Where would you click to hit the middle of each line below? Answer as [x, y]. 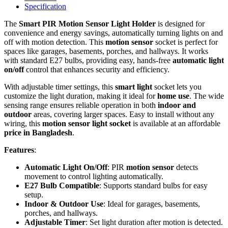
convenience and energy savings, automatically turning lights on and [113, 33]
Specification [45, 7]
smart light [134, 87]
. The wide [207, 96]
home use [173, 96]
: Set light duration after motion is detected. [154, 222]
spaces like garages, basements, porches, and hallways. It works [106, 51]
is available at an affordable [176, 124]
